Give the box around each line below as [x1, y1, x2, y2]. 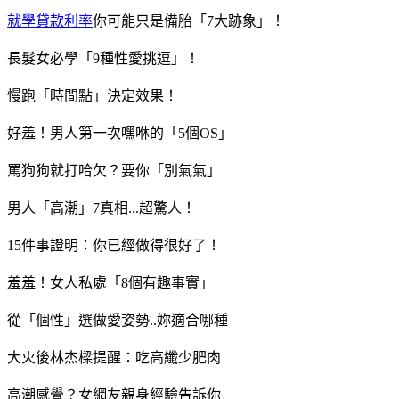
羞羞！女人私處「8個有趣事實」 [7, 274, 214, 290]
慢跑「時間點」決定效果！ [7, 87, 178, 103]
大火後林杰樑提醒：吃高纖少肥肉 [7, 349, 221, 365]
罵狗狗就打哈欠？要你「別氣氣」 [7, 162, 221, 178]
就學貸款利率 [7, 12, 93, 28]
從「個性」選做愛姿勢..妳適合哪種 [7, 312, 228, 328]
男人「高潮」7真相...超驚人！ [7, 199, 196, 216]
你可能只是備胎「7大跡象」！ [93, 12, 285, 28]
